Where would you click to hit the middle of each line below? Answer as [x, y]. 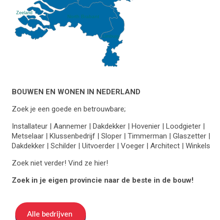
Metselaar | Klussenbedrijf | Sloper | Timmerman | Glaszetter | [111, 136]
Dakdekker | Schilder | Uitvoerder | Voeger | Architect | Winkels [111, 146]
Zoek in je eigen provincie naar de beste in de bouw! [102, 180]
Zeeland [24, 13]
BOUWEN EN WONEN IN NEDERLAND [76, 92]
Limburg [110, 37]
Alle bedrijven [49, 214]
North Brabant [83, 16]
